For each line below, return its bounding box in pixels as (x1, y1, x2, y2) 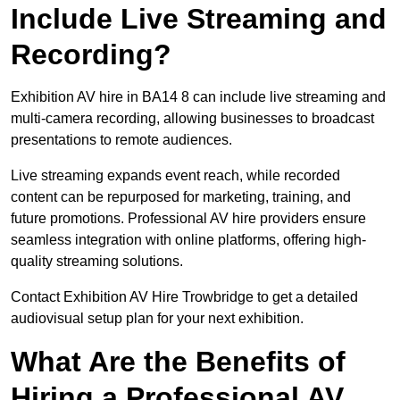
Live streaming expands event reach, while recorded (11, 168, 340, 184)
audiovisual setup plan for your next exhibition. (11, 311, 304, 327)
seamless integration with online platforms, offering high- (11, 232, 366, 248)
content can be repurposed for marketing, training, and (11, 189, 351, 205)
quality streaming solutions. (11, 254, 183, 270)
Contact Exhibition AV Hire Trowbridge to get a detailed (11, 289, 358, 305)
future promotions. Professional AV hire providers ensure (11, 211, 366, 227)
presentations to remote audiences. (11, 132, 232, 148)
